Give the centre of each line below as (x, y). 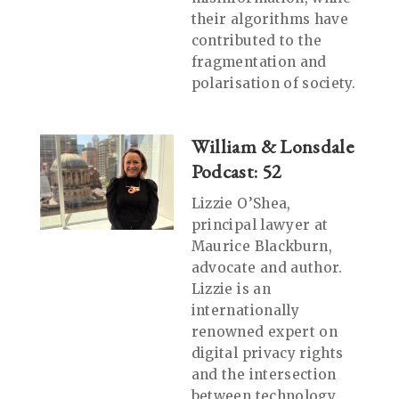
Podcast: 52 (236, 171)
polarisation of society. (273, 83)
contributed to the (256, 40)
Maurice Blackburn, (261, 246)
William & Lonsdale (272, 146)
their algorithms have (269, 19)
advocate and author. (267, 267)
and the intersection (264, 374)
